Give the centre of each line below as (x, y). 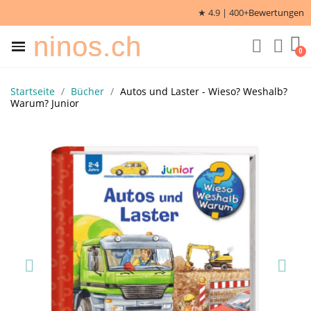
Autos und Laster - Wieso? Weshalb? (204, 91)
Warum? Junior (45, 103)
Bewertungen (276, 12)
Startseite (33, 91)
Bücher (87, 91)
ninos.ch (87, 47)
